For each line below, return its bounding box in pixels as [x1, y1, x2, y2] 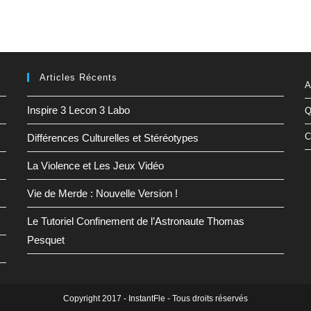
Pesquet [26, 233, 65, 246]
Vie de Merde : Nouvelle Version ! [26, 187, 178, 199]
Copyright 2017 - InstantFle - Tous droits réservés [63, 293, 248, 303]
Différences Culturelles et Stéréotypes [26, 131, 199, 144]
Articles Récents [39, 72, 117, 83]
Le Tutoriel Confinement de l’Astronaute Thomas [26, 215, 244, 227]
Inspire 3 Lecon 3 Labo [26, 103, 130, 116]
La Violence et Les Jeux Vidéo [26, 159, 164, 171]
